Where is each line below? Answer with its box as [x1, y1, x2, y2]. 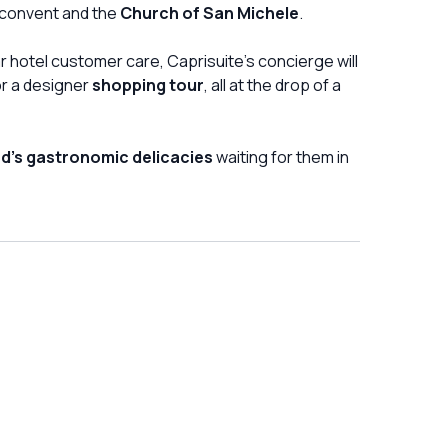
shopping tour [92, 73, 204, 96]
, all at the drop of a [204, 73, 341, 96]
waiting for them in [213, 145, 349, 168]
